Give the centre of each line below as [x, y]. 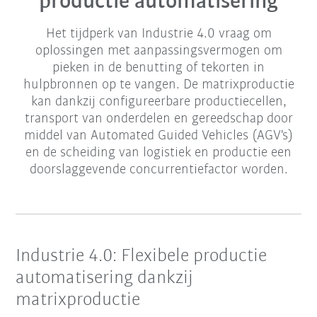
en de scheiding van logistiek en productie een [158, 153]
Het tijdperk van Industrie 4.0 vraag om [158, 34]
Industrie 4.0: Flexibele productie [142, 257]
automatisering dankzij [105, 279]
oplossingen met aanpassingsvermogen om [158, 51]
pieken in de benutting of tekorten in [158, 68]
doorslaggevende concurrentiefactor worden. [158, 170]
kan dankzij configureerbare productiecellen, [158, 102]
